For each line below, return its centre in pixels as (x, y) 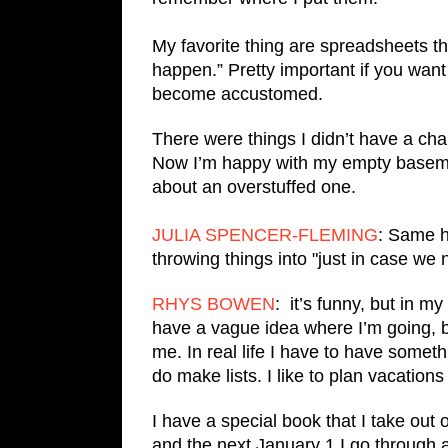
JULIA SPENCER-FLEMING (265, 234)
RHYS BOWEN (213, 303)
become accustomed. (237, 93)
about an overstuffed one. (259, 186)
